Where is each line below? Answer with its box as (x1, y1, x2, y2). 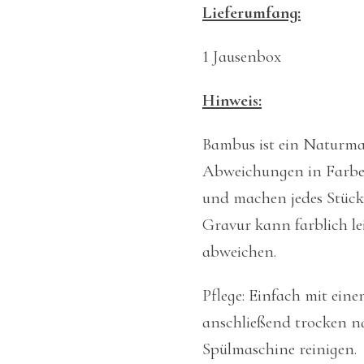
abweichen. (202, 240, 276, 262)
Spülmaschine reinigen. (202, 338, 357, 359)
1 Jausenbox (202, 45, 281, 67)
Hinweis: (202, 89, 262, 110)
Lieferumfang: (202, 2, 301, 23)
